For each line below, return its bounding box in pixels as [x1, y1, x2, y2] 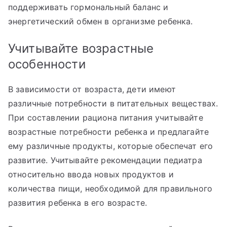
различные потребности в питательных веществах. [8, 98, 218, 108]
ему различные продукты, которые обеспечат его [8, 140, 213, 151]
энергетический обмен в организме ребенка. [8, 16, 193, 26]
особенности [8, 56, 86, 71]
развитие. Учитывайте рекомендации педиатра [8, 155, 202, 165]
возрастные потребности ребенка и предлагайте [8, 126, 209, 137]
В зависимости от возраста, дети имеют [8, 84, 176, 94]
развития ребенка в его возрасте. [8, 197, 147, 208]
